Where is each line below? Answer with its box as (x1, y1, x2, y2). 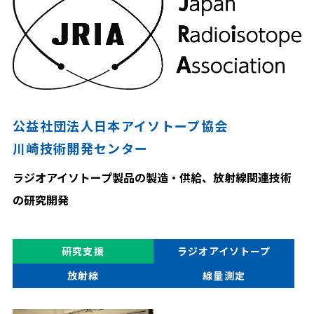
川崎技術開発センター (12, 139, 149, 158)
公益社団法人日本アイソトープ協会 (12, 116, 228, 135)
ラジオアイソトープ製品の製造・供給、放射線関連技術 (12, 169, 292, 186)
